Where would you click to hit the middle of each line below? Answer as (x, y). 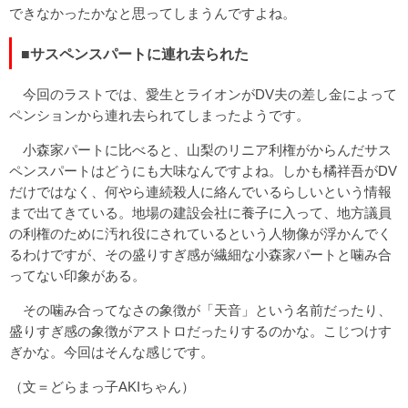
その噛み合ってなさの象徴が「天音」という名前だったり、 (200, 310)
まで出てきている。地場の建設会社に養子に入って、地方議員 (200, 212)
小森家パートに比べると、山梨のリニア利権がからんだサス (200, 149)
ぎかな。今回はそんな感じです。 (112, 352)
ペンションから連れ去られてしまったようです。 (159, 115)
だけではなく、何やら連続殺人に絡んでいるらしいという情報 (200, 191)
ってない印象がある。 (77, 275)
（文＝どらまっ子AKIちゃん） (102, 386)
